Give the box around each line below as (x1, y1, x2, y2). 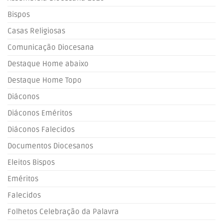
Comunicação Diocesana (7, 43, 94, 52)
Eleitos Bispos (7, 158, 55, 167)
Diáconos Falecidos (7, 125, 75, 134)
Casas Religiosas (7, 26, 65, 35)
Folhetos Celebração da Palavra (7, 207, 119, 216)
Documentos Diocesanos (7, 141, 93, 150)
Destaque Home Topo (7, 76, 82, 85)
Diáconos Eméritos (7, 109, 72, 117)
